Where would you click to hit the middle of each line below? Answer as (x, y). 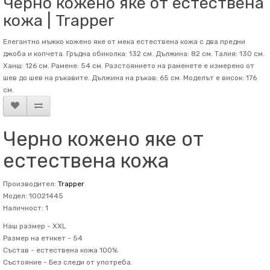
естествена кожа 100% (76, 250)
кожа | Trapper (59, 20)
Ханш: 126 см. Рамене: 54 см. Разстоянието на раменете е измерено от (129, 66)
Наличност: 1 (26, 208)
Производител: (30, 184)
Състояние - (25, 262)
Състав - (19, 250)
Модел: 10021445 (33, 196)
